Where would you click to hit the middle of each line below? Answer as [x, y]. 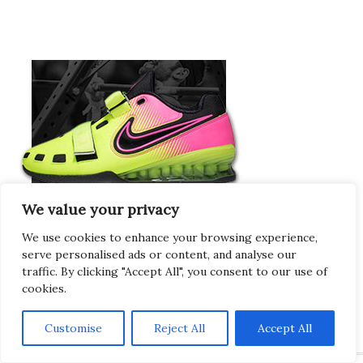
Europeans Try [284, 278]
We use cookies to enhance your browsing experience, [170, 237]
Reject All [180, 328]
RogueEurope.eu [62, 295]
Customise [74, 328]
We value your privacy [100, 209]
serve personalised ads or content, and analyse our [159, 254]
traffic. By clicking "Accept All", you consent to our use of [175, 271]
